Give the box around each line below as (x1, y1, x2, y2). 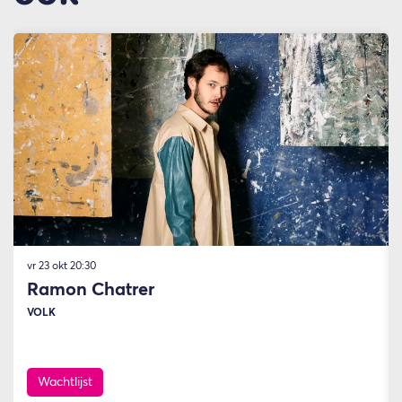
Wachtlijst (38, 375, 92, 389)
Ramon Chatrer (27, 280, 154, 299)
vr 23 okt (27, 260, 70, 272)
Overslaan (13, 16, 63, 28)
